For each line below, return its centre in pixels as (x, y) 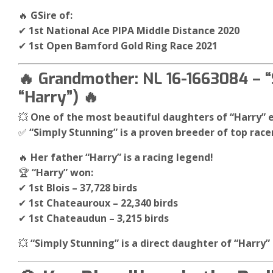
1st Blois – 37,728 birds (83, 187)
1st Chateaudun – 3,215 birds (99, 218)
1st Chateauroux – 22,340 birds (103, 203)
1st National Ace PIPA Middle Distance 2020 (134, 31)
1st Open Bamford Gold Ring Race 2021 (123, 46)
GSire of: (51, 16)
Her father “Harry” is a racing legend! (122, 157)
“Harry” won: (62, 172)
